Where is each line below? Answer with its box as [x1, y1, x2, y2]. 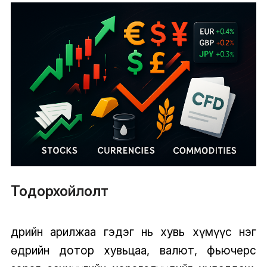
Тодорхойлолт [10, 182, 108, 200]
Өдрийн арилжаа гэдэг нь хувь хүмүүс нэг [10, 224, 257, 239]
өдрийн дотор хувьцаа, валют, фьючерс [10, 243, 257, 257]
